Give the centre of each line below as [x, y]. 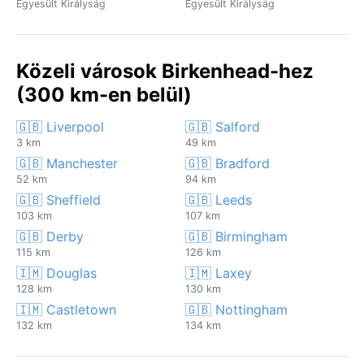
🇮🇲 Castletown [66, 309]
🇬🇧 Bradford [227, 163]
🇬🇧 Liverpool [60, 126]
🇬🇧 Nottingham [236, 309]
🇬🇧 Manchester [67, 163]
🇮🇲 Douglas [56, 273]
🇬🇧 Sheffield [58, 199]
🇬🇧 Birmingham [236, 236]
